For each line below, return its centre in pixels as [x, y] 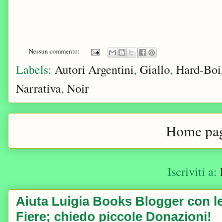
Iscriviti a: [194, 171]
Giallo [155, 69]
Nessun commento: [55, 51]
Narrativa [38, 88]
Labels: [35, 69]
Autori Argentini [94, 69]
